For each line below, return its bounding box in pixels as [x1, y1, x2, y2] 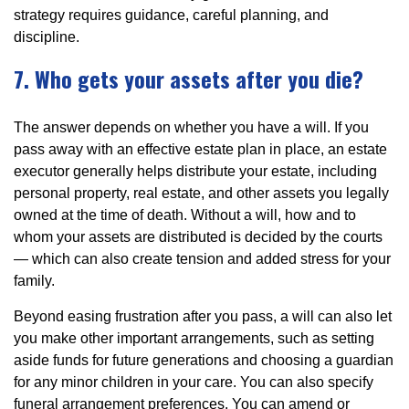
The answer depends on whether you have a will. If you [14, 119, 369, 135]
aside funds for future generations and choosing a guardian [14, 351, 393, 368]
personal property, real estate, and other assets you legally [14, 184, 389, 201]
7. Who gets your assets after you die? [14, 61, 363, 95]
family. [14, 272, 55, 288]
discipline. [14, 28, 79, 45]
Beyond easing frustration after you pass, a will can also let [14, 308, 392, 324]
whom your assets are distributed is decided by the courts [14, 228, 383, 245]
